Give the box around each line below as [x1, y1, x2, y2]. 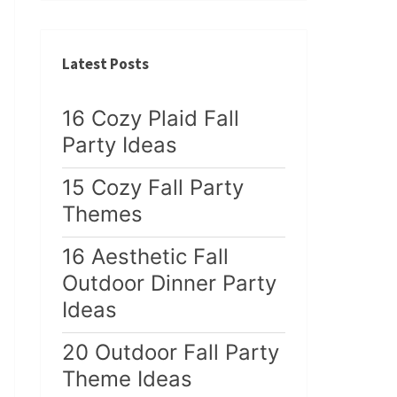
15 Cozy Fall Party [62, 175, 244, 201]
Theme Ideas [62, 366, 192, 393]
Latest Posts [62, 54, 149, 74]
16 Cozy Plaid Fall [62, 105, 239, 132]
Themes [62, 201, 143, 228]
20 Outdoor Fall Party [62, 339, 279, 366]
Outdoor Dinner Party [62, 270, 276, 297]
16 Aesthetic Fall [62, 244, 229, 270]
